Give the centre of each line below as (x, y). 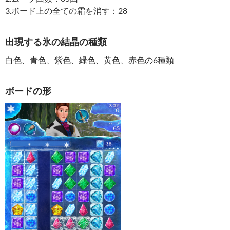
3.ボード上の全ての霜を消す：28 (66, 11)
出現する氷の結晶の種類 (56, 42)
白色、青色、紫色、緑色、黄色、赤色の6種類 (90, 60)
